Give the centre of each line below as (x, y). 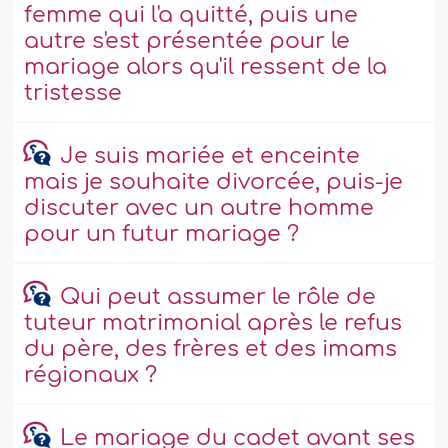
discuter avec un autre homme (199, 208)
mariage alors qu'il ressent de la (206, 67)
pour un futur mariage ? (162, 234)
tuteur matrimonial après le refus (213, 323)
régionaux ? (91, 375)
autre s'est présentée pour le (187, 41)
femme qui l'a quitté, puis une (191, 15)
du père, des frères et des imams (211, 349)
